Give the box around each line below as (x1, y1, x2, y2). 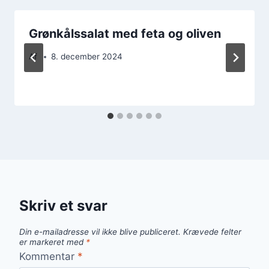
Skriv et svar (19, 197, 107, 215)
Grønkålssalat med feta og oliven (29, 26, 221, 41)
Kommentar (19, 250, 77, 262)
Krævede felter (183, 227, 241, 237)
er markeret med (19, 237, 86, 247)
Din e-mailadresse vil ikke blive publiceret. (19, 227, 181, 237)
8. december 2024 (51, 52, 123, 62)
